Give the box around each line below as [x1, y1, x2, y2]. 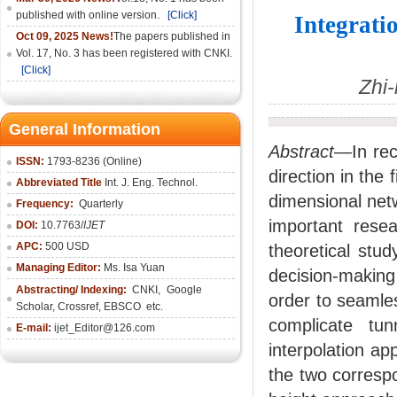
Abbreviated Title [16, 176, 105, 189]
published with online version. [16, 9, 165, 21]
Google [167, 284, 202, 296]
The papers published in [113, 30, 230, 43]
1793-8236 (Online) [47, 155, 142, 167]
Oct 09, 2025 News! [16, 30, 113, 43]
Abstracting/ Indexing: [16, 284, 129, 296]
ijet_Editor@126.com [54, 322, 155, 334]
